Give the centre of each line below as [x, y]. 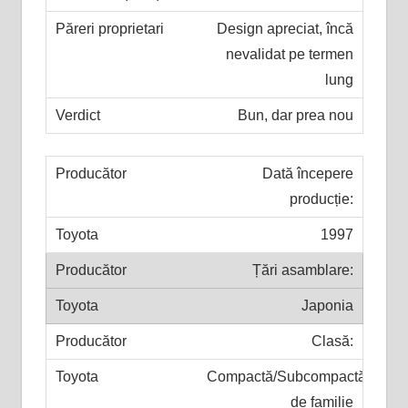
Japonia [327, 305]
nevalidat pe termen [289, 54]
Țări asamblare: [302, 270]
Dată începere [307, 173]
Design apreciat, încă [285, 28]
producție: [321, 199]
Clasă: [332, 341]
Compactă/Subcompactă [287, 376]
